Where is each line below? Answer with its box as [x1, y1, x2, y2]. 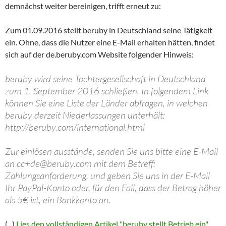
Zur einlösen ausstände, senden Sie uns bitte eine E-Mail [5, 145, 218, 157]
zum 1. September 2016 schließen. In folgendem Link [5, 84, 208, 97]
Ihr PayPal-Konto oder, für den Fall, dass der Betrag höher [5, 181, 221, 194]
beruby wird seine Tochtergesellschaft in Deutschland [5, 72, 206, 85]
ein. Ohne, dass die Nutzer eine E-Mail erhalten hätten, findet [5, 37, 215, 47]
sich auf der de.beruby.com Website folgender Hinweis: [5, 49, 194, 59]
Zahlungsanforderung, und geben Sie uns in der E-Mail [5, 169, 210, 182]
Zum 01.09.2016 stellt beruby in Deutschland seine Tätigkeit [5, 25, 212, 35]
